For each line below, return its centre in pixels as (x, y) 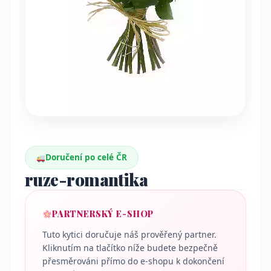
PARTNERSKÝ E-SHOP (103, 214)
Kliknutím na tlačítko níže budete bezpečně (130, 248)
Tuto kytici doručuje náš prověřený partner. (129, 235)
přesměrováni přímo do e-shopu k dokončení (133, 261)
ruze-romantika (87, 180)
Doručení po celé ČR (87, 158)
